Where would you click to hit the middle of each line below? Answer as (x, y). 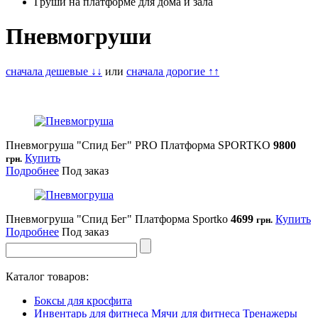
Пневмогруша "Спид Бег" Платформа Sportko (117, 219)
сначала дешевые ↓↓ (54, 71)
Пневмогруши (78, 37)
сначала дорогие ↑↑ (173, 71)
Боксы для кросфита (83, 300)
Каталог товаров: (47, 276)
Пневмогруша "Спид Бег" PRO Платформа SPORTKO (138, 145)
